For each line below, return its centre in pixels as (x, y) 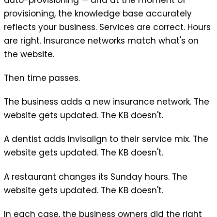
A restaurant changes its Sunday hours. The (96, 177)
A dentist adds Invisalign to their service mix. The (106, 139)
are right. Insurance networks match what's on (101, 40)
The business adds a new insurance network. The (107, 102)
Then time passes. (42, 78)
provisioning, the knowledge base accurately (98, 13)
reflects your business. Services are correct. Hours (107, 27)
